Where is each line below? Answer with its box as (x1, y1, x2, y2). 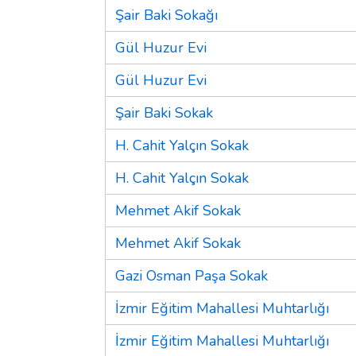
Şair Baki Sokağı (115, 5, 218, 25)
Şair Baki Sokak (115, 103, 213, 122)
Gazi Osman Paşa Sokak (115, 265, 268, 285)
